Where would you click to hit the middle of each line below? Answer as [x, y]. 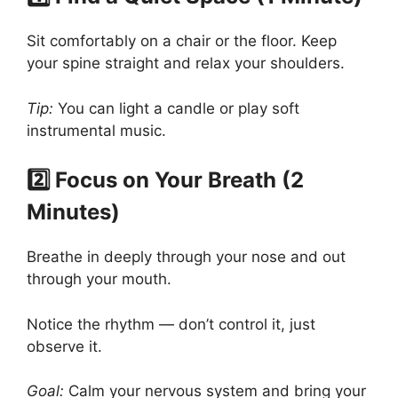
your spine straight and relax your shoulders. [186, 64]
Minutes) [73, 212]
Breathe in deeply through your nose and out [186, 257]
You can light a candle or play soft [176, 108]
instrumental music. [96, 130]
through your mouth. [99, 279]
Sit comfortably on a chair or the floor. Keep [182, 41]
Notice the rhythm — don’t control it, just [171, 324]
